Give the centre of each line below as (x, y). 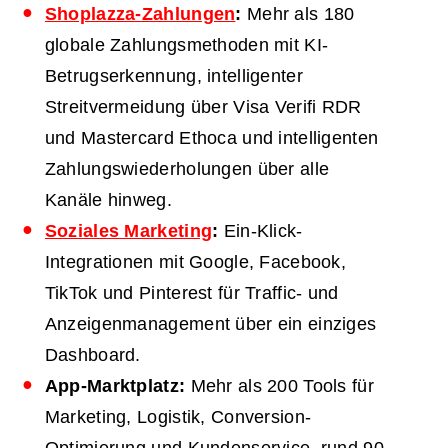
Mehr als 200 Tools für (279, 385)
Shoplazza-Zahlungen (140, 13)
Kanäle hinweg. (108, 199)
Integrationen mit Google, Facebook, (195, 261)
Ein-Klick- (260, 230)
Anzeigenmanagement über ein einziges (210, 323)
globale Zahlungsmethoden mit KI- (186, 44)
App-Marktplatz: (115, 385)
